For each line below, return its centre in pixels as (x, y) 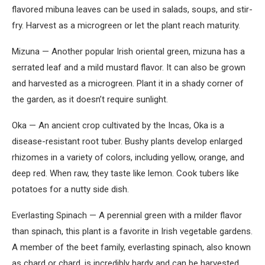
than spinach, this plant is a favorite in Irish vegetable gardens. (132, 232)
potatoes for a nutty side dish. (70, 190)
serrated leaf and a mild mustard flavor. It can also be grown (129, 68)
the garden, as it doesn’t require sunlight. (90, 100)
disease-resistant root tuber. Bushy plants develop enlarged (127, 142)
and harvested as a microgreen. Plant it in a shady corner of (128, 84)
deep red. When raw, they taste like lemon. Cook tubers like (125, 174)
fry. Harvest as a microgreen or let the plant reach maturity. (126, 26)
